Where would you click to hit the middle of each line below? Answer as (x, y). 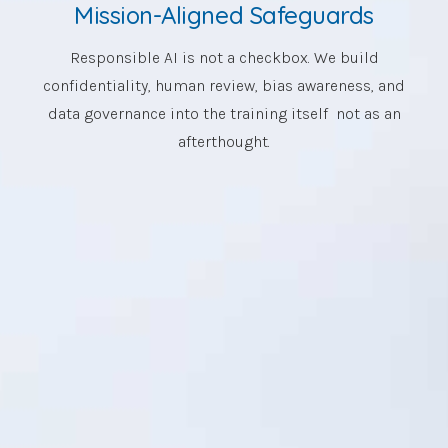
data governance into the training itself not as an (224, 113)
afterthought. (224, 141)
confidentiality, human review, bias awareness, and (224, 85)
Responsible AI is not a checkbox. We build (224, 57)
